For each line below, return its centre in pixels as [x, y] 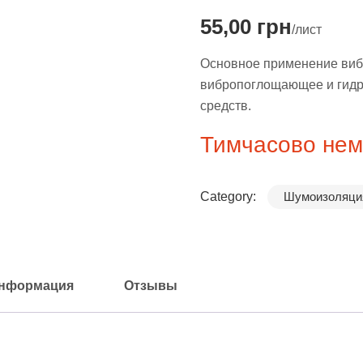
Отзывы [151, 286]
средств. [225, 106]
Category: [229, 196]
